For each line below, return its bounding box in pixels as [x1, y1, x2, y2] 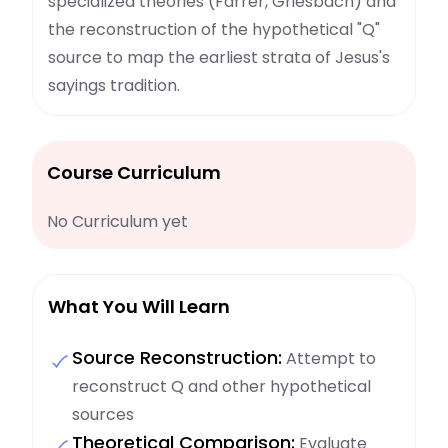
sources [72, 403, 134, 427]
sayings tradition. [48, 74, 180, 98]
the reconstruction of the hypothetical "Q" [48, 18, 380, 42]
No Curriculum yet [47, 210, 188, 234]
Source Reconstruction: [72, 345, 282, 371]
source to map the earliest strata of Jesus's [48, 46, 390, 70]
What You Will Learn [48, 294, 230, 320]
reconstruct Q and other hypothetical [72, 375, 371, 399]
